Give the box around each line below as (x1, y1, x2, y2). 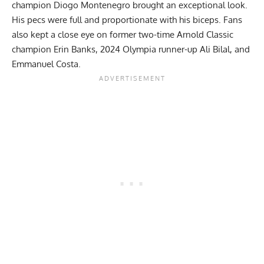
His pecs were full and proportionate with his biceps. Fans (12, 14, 242, 25)
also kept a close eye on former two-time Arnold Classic (12, 28, 233, 40)
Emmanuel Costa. (12, 58, 83, 70)
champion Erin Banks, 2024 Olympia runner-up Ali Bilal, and (12, 43, 250, 55)
